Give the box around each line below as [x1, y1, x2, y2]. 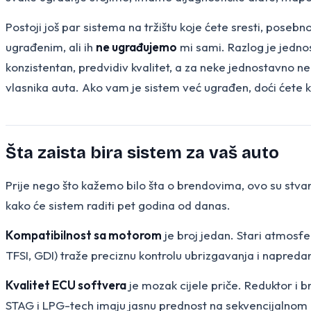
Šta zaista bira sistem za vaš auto [6, 142, 279, 162]
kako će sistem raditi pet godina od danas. [6, 197, 230, 212]
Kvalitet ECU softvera [6, 277, 126, 292]
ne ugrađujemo [96, 39, 177, 54]
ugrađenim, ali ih [6, 39, 96, 54]
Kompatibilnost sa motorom [6, 227, 162, 242]
